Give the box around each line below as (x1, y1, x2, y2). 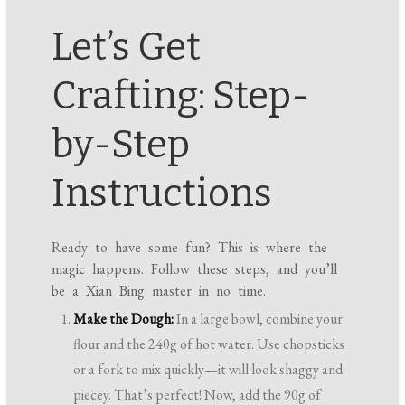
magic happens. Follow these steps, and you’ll (52, 259, 338, 279)
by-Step (52, 122, 191, 168)
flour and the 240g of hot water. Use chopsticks (73, 334, 345, 354)
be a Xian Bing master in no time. (52, 281, 267, 301)
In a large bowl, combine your (174, 309, 344, 329)
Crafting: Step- (52, 73, 310, 119)
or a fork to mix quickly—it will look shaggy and (73, 360, 344, 380)
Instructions (52, 171, 273, 217)
